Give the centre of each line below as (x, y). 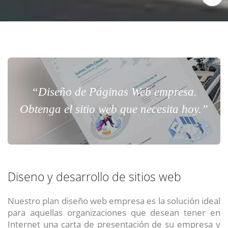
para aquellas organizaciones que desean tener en (114, 212)
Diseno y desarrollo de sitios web (94, 177)
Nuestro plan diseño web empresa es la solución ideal (114, 201)
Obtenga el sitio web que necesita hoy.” (114, 109)
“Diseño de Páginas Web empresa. (114, 92)
